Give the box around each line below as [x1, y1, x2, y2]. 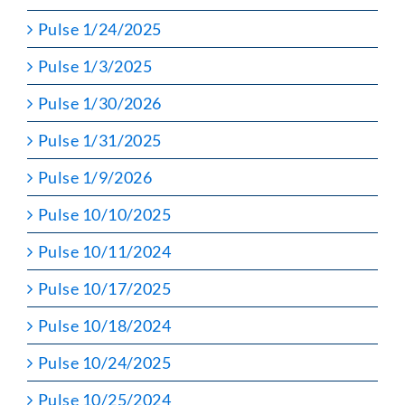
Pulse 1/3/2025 [38, 55, 153, 76]
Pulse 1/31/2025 [38, 129, 162, 150]
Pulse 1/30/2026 [38, 92, 162, 113]
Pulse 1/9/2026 [38, 166, 153, 187]
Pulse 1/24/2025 [38, 18, 162, 39]
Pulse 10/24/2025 [38, 352, 172, 372]
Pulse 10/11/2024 [38, 240, 172, 261]
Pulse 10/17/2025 [38, 278, 172, 298]
